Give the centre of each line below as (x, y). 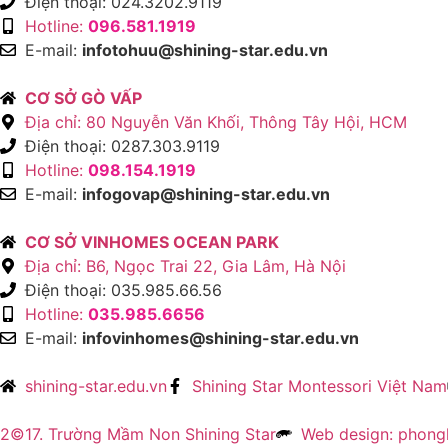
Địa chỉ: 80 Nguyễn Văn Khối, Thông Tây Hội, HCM (216, 122)
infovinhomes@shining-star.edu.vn (220, 338)
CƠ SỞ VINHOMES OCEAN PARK (152, 242)
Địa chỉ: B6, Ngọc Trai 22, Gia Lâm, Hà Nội (185, 266)
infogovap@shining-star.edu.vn (206, 194)
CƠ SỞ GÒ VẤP (83, 98)
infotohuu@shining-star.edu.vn (205, 50)
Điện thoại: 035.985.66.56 (123, 290)
